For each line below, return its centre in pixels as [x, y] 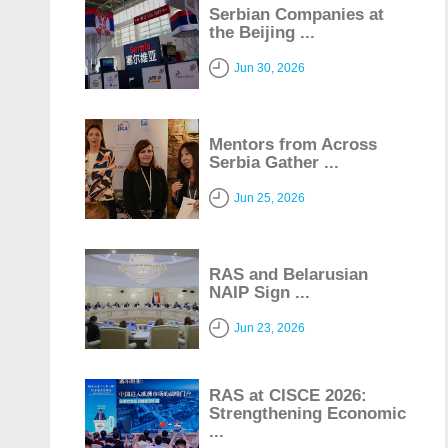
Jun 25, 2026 [270, 197]
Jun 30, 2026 [270, 67]
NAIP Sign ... [260, 292]
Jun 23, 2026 [270, 327]
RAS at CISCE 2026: [288, 395]
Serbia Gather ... [274, 162]
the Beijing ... [262, 32]
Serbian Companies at [297, 14]
